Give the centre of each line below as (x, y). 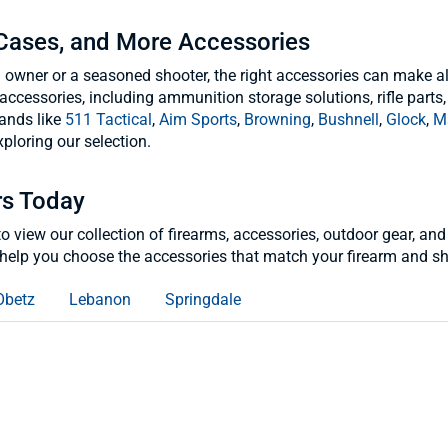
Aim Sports (198, 119)
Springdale (203, 299)
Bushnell (348, 119)
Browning (277, 119)
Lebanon (100, 299)
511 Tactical (108, 119)
